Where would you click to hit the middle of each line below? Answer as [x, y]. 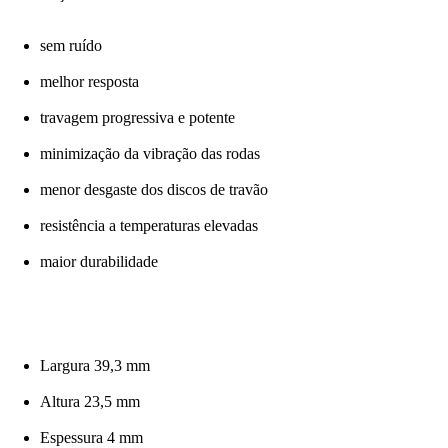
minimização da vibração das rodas [150, 154]
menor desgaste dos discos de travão [154, 190]
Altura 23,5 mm [90, 402]
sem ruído [71, 46]
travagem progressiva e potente [137, 118]
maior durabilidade [99, 262]
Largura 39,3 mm [95, 366]
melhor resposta [89, 82]
